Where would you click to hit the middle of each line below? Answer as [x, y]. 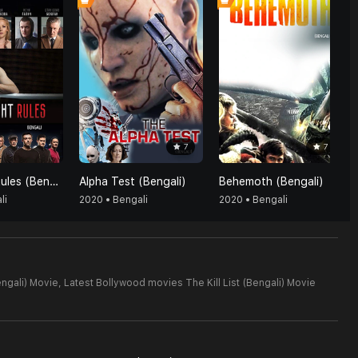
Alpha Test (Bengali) [133, 181]
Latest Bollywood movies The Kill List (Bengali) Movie [190, 283]
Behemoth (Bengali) [271, 181]
